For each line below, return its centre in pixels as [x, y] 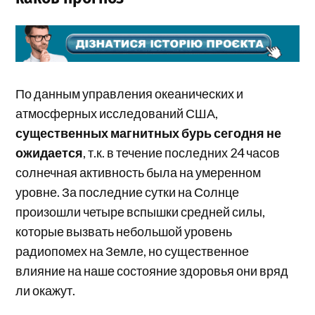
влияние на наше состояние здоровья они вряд [152, 270]
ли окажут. [46, 290]
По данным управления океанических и [130, 93]
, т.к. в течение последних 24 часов [182, 152]
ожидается [50, 152]
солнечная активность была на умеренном [139, 172]
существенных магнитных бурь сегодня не [149, 133]
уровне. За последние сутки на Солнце [128, 192]
